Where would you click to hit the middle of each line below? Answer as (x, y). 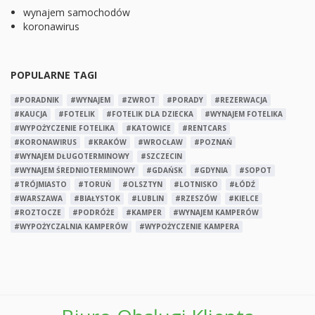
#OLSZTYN (142, 184)
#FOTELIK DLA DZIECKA (150, 114)
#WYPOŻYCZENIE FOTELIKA (64, 128)
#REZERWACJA (241, 99)
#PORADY (185, 99)
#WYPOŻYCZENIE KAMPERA (189, 226)
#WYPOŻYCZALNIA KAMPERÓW (71, 226)
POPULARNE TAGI (54, 75)
